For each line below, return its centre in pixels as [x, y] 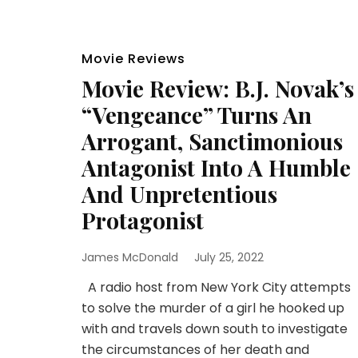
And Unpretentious [179, 194]
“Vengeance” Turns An [197, 115]
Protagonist [143, 220]
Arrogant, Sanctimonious [212, 141]
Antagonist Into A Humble [216, 167]
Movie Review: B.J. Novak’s [218, 88]
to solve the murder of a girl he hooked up [213, 308]
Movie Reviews [133, 59]
